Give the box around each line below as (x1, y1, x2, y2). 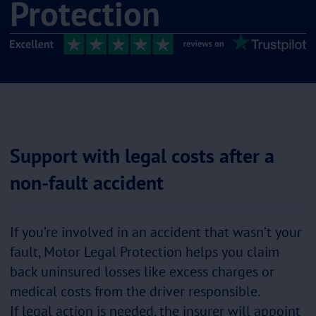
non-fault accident (10, 169, 164, 195)
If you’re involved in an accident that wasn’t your (10, 222, 302, 241)
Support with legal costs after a (10, 142, 274, 169)
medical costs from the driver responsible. (10, 281, 260, 300)
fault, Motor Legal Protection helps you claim (10, 242, 279, 261)
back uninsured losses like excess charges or (10, 262, 274, 281)
